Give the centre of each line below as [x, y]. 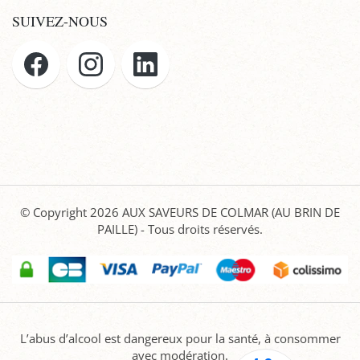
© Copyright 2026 [71, 212]
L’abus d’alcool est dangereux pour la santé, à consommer [180, 338]
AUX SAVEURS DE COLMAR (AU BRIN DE [231, 212]
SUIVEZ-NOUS [60, 21]
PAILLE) [117, 229]
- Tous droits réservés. [200, 229]
